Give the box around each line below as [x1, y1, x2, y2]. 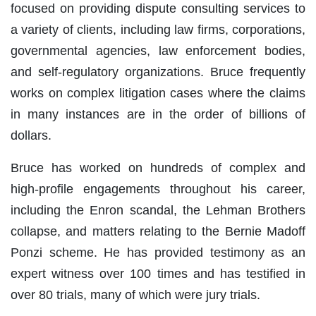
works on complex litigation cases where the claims [11, 85, 305, 100]
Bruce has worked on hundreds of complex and [11, 160, 305, 175]
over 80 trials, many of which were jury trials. [11, 287, 260, 302]
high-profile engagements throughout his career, [11, 181, 305, 196]
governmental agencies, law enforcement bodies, [11, 43, 305, 58]
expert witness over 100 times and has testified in [11, 266, 305, 281]
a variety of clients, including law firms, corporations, [11, 22, 305, 37]
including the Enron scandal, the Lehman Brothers [11, 202, 305, 217]
